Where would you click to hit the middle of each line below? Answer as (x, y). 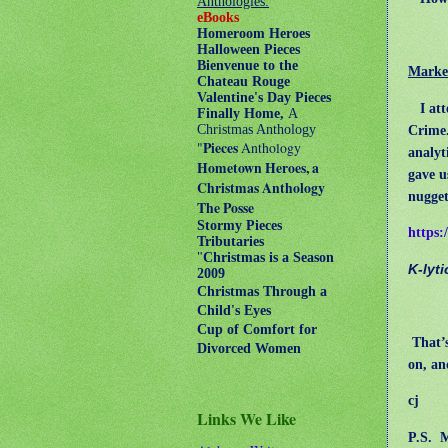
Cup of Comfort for (257, 329)
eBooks (218, 17)
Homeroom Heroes (253, 33)
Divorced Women (249, 348)
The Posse (225, 208)
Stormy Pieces (239, 225)
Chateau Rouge (243, 81)
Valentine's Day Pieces (264, 97)
